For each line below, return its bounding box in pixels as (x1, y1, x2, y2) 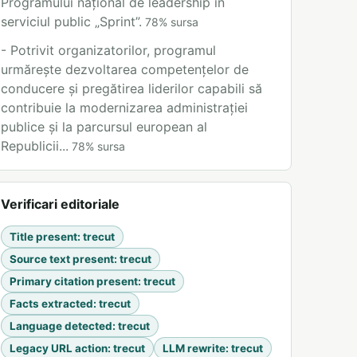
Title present (10, 230, 77, 243)
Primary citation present (10, 275, 138, 288)
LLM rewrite (163, 342, 226, 355)
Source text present (10, 253, 114, 265)
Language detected (10, 320, 112, 332)
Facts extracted (10, 297, 93, 310)
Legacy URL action (10, 342, 108, 355)
